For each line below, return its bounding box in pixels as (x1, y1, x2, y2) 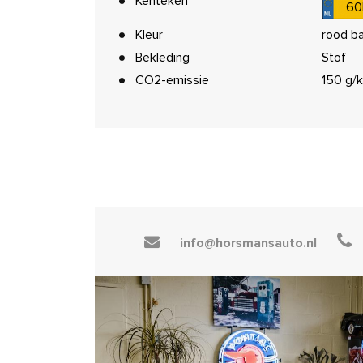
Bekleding (135, 49, 190, 66)
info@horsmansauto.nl (179, 235, 317, 251)
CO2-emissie (135, 72, 209, 88)
